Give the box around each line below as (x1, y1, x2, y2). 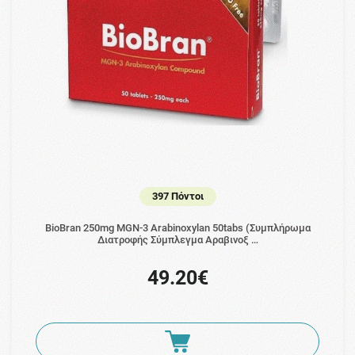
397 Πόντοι (151, 190, 204, 202)
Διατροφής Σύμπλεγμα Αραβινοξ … (97, 234, 258, 246)
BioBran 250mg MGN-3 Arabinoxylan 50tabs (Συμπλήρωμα (44, 222, 311, 234)
